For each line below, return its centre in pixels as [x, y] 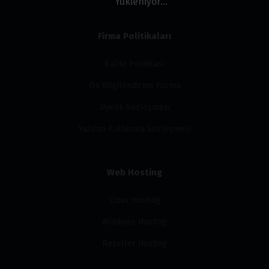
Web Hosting [134, 172]
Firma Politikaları [134, 36]
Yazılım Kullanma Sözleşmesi [134, 129]
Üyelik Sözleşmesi [134, 107]
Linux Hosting [134, 200]
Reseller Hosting [134, 243]
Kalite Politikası [134, 64]
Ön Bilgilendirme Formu [134, 86]
